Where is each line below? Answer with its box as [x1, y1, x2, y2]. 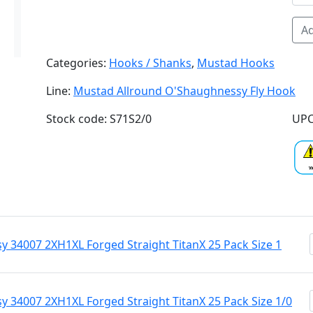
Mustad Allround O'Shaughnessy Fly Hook [73, 83, 296, 99]
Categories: [46, 55, 109, 71]
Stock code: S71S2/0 [46, 111, 152, 126]
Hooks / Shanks [109, 55, 191, 71]
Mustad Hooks [197, 55, 275, 71]
